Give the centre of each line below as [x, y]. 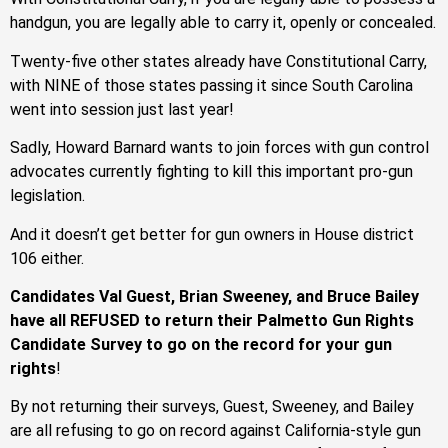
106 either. [47, 258]
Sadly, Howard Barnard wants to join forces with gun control [219, 148]
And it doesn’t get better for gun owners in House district [212, 234]
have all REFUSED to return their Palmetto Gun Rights [212, 321]
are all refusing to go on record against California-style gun [215, 431]
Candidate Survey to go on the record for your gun [201, 345]
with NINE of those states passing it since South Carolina [211, 85]
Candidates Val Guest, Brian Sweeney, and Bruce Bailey [214, 297]
